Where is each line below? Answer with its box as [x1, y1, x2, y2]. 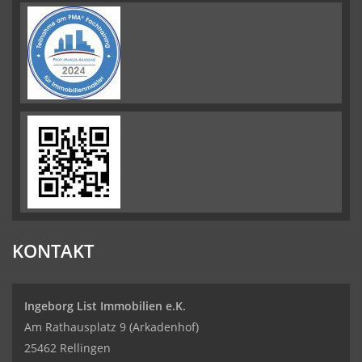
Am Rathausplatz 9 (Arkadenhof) [24, 319, 199, 335]
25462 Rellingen [24, 340, 111, 356]
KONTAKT [12, 238, 94, 263]
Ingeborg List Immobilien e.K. [24, 298, 186, 314]
